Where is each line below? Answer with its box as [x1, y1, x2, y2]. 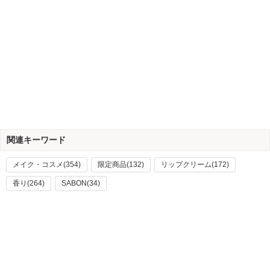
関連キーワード [7, 135, 66, 145]
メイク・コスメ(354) [13, 160, 81, 169]
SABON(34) [61, 179, 100, 187]
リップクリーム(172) [161, 160, 229, 169]
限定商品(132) [98, 160, 144, 169]
